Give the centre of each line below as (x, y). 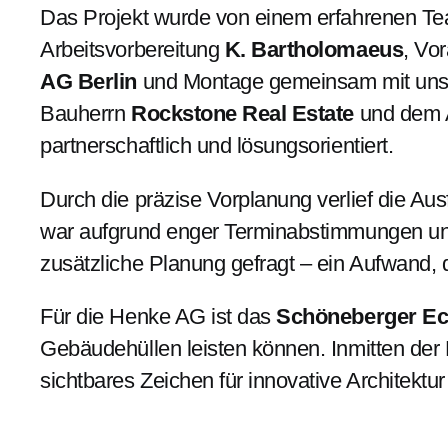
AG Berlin (89, 81)
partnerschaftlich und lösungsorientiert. (219, 145)
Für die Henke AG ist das (158, 317)
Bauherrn (86, 113)
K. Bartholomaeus (314, 49)
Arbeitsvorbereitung (132, 49)
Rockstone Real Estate (242, 113)
